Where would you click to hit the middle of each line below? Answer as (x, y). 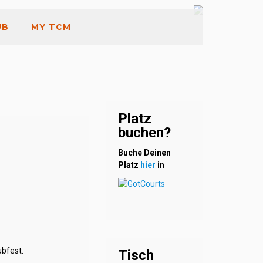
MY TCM (51, 27)
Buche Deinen (144, 153)
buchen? (144, 133)
